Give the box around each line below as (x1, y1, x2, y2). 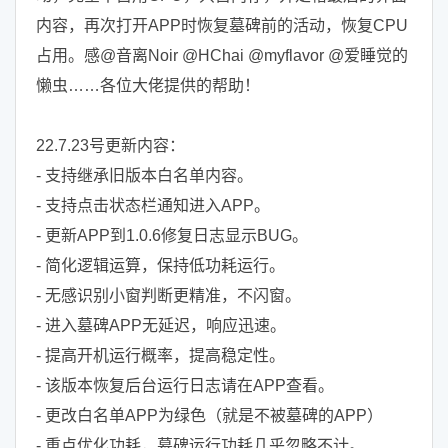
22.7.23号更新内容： (36, 137, 185, 154)
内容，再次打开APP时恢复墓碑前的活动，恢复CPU (36, 17, 408, 34)
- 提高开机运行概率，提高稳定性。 (36, 347, 285, 364)
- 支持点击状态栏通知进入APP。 (36, 197, 270, 214)
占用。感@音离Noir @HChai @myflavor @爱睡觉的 (36, 47, 408, 64)
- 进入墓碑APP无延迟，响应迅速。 (36, 317, 286, 334)
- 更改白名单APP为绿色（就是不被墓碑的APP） (36, 407, 383, 424)
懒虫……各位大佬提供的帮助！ (36, 77, 260, 94)
